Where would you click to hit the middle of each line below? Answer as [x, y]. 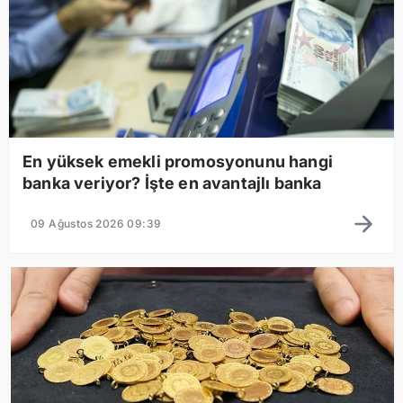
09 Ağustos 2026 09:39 [96, 223]
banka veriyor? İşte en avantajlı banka [172, 183]
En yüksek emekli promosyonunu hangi [178, 161]
